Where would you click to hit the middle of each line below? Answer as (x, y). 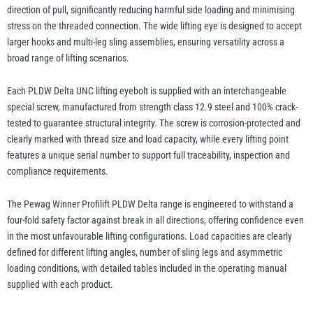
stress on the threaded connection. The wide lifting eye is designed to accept (154, 26)
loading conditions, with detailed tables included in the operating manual (147, 269)
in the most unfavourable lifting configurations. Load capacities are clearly (150, 236)
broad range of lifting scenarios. (68, 58)
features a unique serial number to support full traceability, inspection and (148, 155)
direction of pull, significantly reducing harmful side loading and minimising (151, 10)
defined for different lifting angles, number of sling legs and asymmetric (145, 253)
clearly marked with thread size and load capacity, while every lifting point (148, 139)
